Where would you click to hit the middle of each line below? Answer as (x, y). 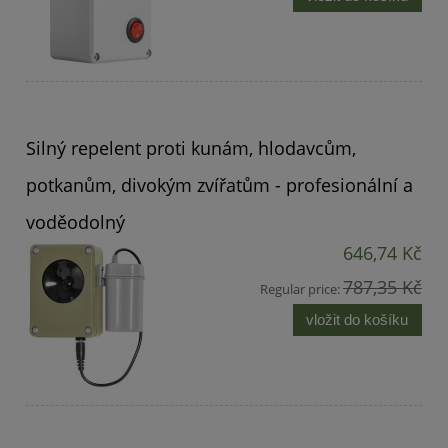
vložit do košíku (357, 320)
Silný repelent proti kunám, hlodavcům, (191, 147)
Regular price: (301, 288)
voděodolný (75, 221)
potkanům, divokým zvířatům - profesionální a (219, 184)
